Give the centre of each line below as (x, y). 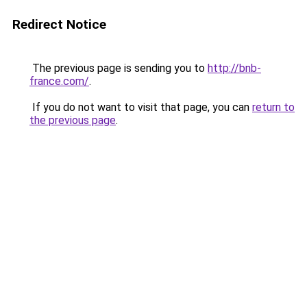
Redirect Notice (59, 24)
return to (273, 107)
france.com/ (59, 81)
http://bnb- (234, 68)
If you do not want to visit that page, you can (141, 107)
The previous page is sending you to (119, 68)
